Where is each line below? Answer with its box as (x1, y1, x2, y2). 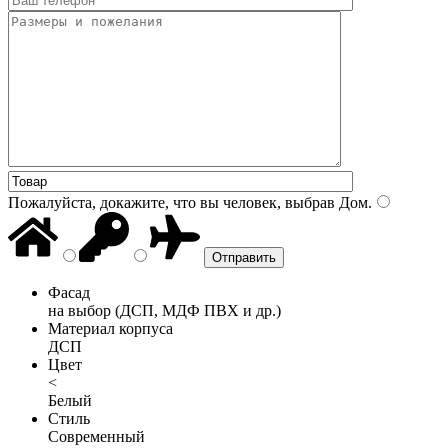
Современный (48, 427, 145, 445)
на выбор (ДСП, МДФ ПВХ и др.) (48, 301, 281, 319)
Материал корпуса (48, 319, 173, 337)
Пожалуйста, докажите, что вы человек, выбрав (8, 193, 335, 211)
